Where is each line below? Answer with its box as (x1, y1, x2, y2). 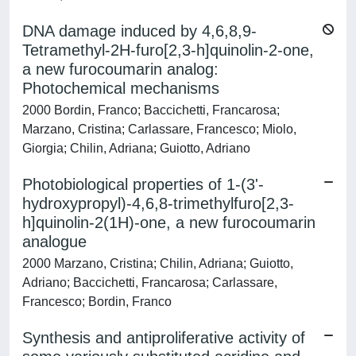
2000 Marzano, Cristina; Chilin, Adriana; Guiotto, (22, 257, 293, 270)
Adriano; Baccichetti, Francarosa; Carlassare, (22, 276, 277, 289)
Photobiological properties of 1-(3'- (22, 176, 264, 193)
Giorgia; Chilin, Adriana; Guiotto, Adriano (22, 141, 250, 155)
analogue (22, 233, 87, 250)
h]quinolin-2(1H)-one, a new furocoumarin (22, 214, 315, 231)
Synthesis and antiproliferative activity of (22, 329, 305, 346)
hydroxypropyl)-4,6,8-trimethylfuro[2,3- (22, 195, 294, 212)
